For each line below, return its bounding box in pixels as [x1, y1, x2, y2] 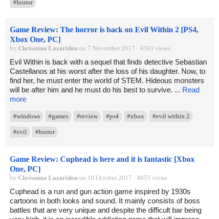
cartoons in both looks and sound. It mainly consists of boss [10, 197, 200, 205]
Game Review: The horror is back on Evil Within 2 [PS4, [10, 25, 198, 34]
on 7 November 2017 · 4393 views [78, 44, 170, 52]
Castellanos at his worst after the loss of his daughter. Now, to [10, 67, 205, 76]
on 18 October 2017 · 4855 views [78, 174, 167, 182]
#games [48, 112, 68, 120]
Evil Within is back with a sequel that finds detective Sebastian [10, 58, 207, 66]
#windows [13, 112, 40, 120]
